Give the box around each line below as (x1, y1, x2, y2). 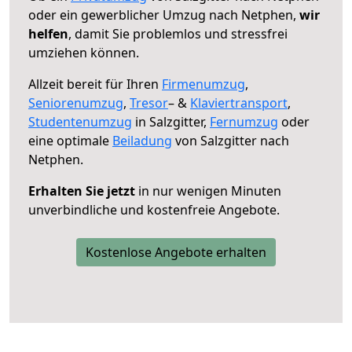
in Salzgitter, (132, 112, 210, 130)
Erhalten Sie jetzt (28, 181, 135, 200)
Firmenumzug (162, 75, 245, 93)
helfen (28, 24, 68, 42)
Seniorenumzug (28, 93, 123, 112)
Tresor (130, 93, 168, 112)
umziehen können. (28, 43, 139, 61)
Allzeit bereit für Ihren (28, 75, 162, 93)
